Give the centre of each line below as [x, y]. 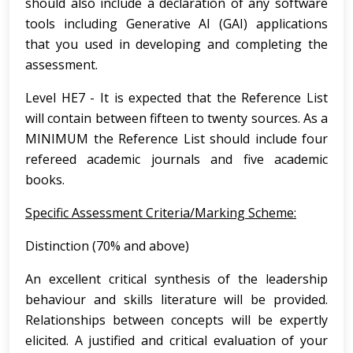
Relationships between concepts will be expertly [176, 320]
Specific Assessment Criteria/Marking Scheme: [161, 213]
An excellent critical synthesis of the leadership [176, 279]
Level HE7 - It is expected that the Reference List [176, 98]
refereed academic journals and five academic [176, 159]
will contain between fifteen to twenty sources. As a [176, 118]
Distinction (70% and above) [107, 246]
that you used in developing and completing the [176, 44]
